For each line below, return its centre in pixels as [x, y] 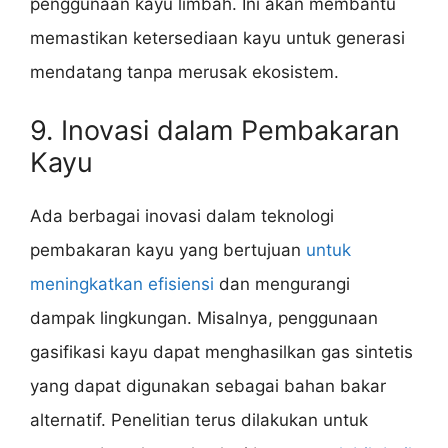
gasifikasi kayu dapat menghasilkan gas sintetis [221, 351]
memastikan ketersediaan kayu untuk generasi [217, 38]
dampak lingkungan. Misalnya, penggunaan [204, 317]
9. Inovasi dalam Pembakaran [215, 130]
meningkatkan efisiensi [122, 283]
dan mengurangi [282, 283]
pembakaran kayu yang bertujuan [168, 249]
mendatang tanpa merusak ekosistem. [184, 72]
